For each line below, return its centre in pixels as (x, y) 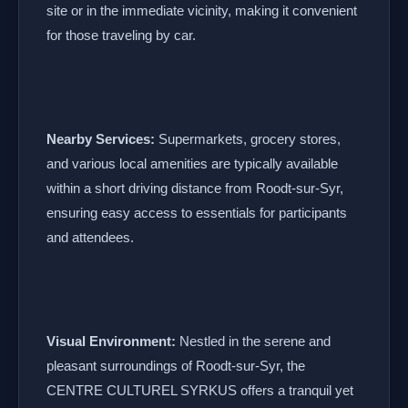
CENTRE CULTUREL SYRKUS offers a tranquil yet (200, 390)
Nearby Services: (101, 139)
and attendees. (90, 237)
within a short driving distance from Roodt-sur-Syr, (195, 188)
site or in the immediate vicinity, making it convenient (202, 10)
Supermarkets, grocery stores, (248, 139)
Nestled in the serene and (253, 341)
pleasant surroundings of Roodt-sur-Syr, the (176, 366)
